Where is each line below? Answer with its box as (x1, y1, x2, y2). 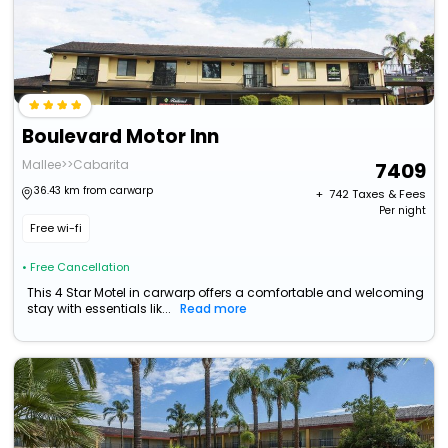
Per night (378, 203, 426, 219)
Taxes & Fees (351, 186, 426, 203)
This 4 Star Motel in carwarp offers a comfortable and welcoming (27, 284, 425, 302)
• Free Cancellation (22, 259, 131, 276)
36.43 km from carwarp (34, 183, 154, 199)
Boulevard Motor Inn (22, 123, 220, 151)
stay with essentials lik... (27, 300, 172, 318)
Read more (180, 300, 248, 318)
